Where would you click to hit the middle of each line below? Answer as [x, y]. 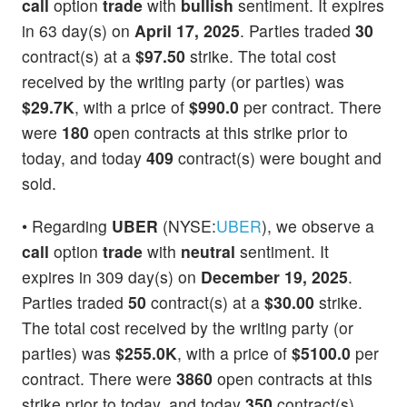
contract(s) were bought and [278, 158]
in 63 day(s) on [78, 31]
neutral [208, 252]
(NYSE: [187, 226]
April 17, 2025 [187, 31]
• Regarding [67, 226]
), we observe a [318, 226]
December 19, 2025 [274, 277]
